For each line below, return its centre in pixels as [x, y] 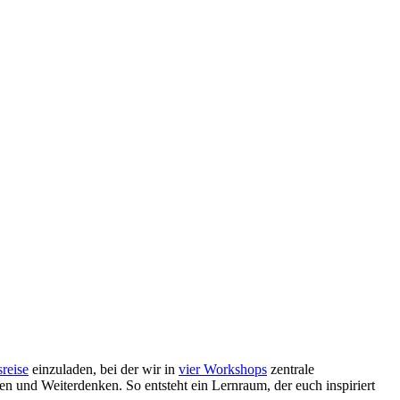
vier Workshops [223, 369]
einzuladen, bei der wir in [104, 369]
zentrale [291, 369]
